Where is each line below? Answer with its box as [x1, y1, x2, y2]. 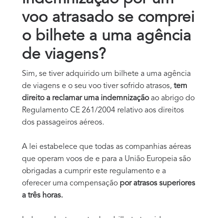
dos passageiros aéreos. [22, 118, 104, 127]
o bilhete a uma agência [22, 28, 191, 44]
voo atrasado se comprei [22, 10, 195, 26]
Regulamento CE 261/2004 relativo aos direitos [22, 106, 184, 114]
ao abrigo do [151, 94, 195, 102]
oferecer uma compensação [22, 179, 120, 187]
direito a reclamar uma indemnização [22, 94, 151, 102]
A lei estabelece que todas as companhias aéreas [22, 143, 191, 151]
